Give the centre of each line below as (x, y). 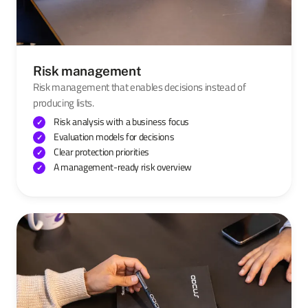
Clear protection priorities (101, 151)
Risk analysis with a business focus (122, 121)
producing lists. (64, 103)
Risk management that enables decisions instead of (140, 87)
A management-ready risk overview (123, 166)
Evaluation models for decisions (114, 136)
